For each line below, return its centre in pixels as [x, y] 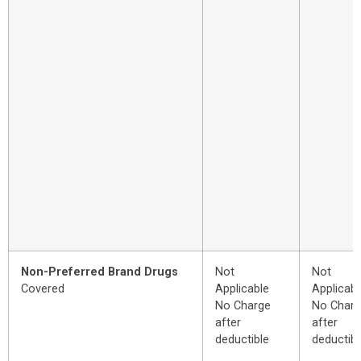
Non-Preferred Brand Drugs [100, 272]
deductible [242, 339]
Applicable [242, 288]
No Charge [243, 305]
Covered [43, 288]
